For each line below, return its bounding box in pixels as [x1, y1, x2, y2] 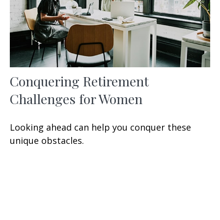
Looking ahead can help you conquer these [10, 121, 191, 134]
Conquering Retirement [10, 72, 149, 90]
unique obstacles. [10, 135, 84, 147]
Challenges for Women [10, 90, 142, 108]
